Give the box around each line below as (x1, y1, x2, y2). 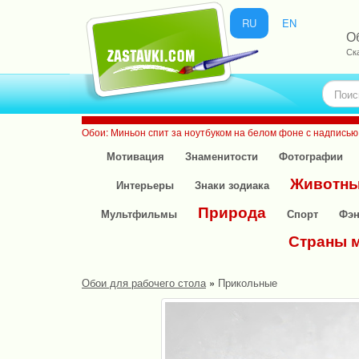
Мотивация (106, 148, 164, 163)
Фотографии (278, 148, 343, 163)
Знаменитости (184, 148, 258, 163)
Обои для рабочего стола (82, 275, 206, 290)
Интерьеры (115, 177, 174, 192)
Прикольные (218, 275, 277, 290)
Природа (198, 201, 266, 223)
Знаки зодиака (194, 177, 269, 192)
